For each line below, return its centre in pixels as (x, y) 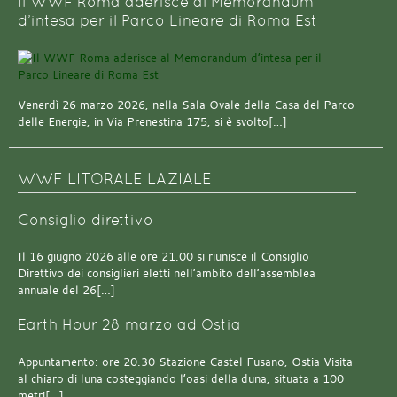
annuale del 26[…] (66, 291)
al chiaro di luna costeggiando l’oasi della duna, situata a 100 (181, 378)
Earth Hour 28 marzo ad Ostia (129, 325)
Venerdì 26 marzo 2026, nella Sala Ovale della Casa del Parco (186, 105)
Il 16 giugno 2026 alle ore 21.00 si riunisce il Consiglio (163, 257)
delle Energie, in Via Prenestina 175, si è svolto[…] (152, 121)
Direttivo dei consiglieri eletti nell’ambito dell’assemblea (167, 274)
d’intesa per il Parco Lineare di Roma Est (167, 21)
